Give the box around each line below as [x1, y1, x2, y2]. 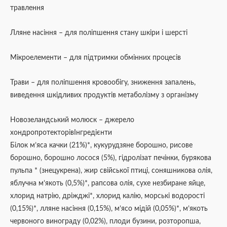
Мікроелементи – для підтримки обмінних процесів [10, 54, 181, 62]
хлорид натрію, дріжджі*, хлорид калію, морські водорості [10, 192, 205, 200]
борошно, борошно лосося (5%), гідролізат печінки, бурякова [10, 154, 211, 162]
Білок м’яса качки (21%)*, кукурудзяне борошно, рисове [10, 141, 193, 149]
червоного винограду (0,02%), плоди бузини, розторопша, [10, 217, 201, 225]
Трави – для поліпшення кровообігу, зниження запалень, [10, 79, 196, 87]
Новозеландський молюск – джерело [10, 116, 134, 124]
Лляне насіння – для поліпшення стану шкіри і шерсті [10, 29, 187, 37]
